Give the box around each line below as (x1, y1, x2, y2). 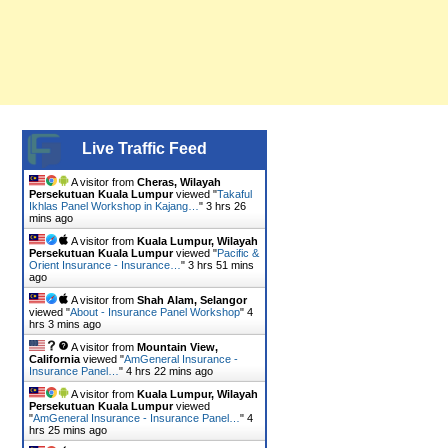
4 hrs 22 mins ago (126, 365, 213, 378)
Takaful (217, 188, 252, 201)
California (29, 353, 80, 366)
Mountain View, (137, 341, 218, 354)
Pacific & (217, 247, 259, 260)
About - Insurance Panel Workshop (70, 306, 240, 319)
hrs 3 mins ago (29, 318, 101, 331)
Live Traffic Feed (82, 140, 207, 158)
